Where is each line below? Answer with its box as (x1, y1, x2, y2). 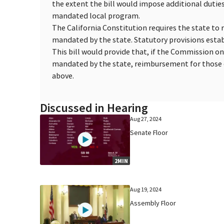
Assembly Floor (129, 198, 176, 207)
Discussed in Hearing (40, 99, 148, 115)
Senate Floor (129, 127, 168, 137)
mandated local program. (52, 10, 140, 20)
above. (52, 70, 74, 80)
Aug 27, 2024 (129, 114, 161, 122)
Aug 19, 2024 (129, 185, 161, 193)
